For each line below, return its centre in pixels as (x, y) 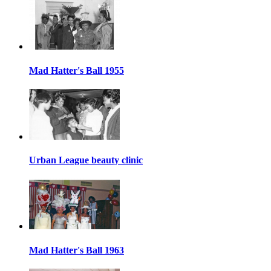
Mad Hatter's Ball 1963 (77, 250)
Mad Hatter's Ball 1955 (77, 70)
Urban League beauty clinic (86, 160)
